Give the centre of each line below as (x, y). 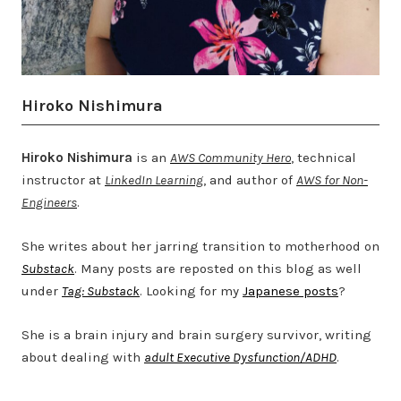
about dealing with (83, 358)
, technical (324, 158)
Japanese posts (290, 291)
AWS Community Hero (230, 158)
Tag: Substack (101, 291)
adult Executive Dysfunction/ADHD (240, 358)
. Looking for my (191, 291)
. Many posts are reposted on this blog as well (218, 269)
